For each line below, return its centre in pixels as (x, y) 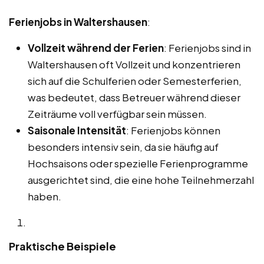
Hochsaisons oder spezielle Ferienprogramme (138, 163)
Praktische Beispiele (62, 246)
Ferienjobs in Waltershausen (78, 22)
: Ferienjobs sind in (207, 47)
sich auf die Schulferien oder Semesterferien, (135, 80)
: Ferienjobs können (173, 130)
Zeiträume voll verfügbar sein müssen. (117, 113)
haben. (44, 196)
